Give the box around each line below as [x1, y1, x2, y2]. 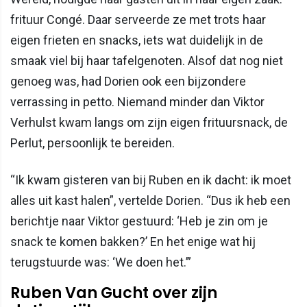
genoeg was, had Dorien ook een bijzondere [10, 74, 246, 89]
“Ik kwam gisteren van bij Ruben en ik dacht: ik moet [10, 173, 291, 188]
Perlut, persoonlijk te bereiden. [10, 136, 175, 151]
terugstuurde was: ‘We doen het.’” [10, 255, 191, 270]
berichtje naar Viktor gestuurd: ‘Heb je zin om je [10, 214, 268, 229]
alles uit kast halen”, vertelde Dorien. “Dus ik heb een [10, 193, 291, 208]
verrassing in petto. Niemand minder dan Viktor [10, 95, 265, 110]
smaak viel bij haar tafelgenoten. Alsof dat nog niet [10, 53, 283, 69]
